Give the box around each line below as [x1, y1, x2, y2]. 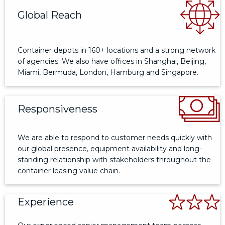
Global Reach [18, 9, 82, 21]
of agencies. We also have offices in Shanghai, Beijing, [18, 57, 206, 66]
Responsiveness [18, 103, 97, 116]
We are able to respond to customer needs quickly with [18, 133, 212, 143]
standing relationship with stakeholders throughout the [18, 155, 211, 165]
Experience [18, 196, 74, 208]
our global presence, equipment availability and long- [18, 144, 202, 154]
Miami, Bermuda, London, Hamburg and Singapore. [18, 68, 198, 77]
